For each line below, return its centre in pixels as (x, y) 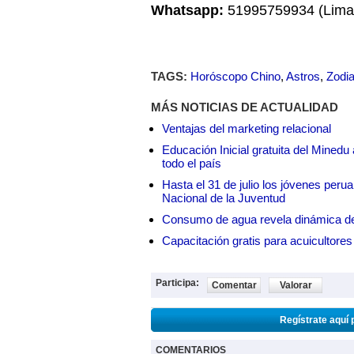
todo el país (192, 163)
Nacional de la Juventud (224, 198)
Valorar (296, 285)
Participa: (177, 283)
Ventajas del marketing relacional (247, 128)
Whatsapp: (187, 10)
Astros (303, 76)
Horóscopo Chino (235, 76)
